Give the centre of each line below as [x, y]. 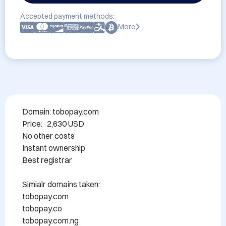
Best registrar [47, 160]
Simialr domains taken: [61, 184]
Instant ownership [54, 148]
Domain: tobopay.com [61, 111]
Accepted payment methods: [67, 16]
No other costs [48, 136]
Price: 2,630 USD [53, 124]
